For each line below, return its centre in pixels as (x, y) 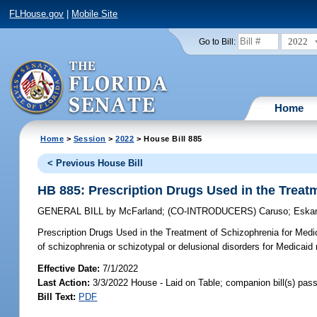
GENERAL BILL (72, 212)
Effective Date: (70, 268)
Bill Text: (57, 296)
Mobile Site (95, 14)
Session (90, 138)
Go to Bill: (217, 41)
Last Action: (64, 282)
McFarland (139, 212)
